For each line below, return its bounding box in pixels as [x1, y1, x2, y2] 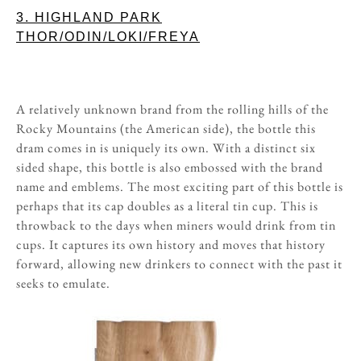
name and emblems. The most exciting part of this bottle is [16, 178, 343, 195]
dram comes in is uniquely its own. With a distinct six [16, 139, 316, 156]
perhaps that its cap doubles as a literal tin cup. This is [16, 197, 318, 214]
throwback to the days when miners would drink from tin [16, 217, 336, 234]
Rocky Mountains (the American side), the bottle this [16, 120, 316, 137]
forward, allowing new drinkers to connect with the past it [16, 255, 342, 272]
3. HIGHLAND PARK [16, 10, 162, 24]
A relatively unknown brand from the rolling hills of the [16, 101, 329, 118]
